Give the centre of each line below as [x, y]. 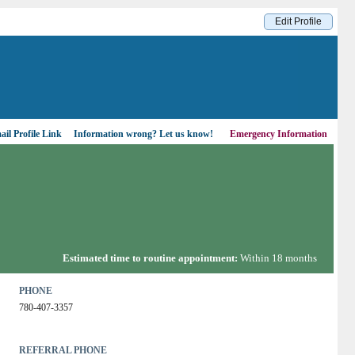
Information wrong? [115, 134]
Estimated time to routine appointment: [152, 258]
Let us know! [185, 134]
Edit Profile [298, 21]
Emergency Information [280, 134]
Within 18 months [279, 258]
